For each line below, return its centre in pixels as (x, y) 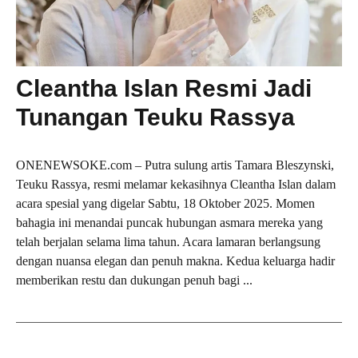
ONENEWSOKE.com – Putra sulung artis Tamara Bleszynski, (175, 165)
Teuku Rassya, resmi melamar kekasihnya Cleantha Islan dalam (176, 185)
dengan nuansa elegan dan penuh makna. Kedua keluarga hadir (175, 261)
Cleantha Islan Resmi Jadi (164, 89)
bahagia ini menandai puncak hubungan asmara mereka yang (169, 223)
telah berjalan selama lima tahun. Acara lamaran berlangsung (168, 242)
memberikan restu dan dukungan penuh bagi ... (134, 280)
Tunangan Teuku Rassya (155, 117)
